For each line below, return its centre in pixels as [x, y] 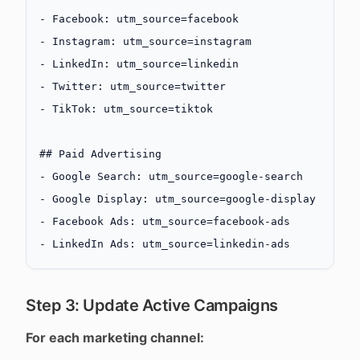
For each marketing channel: [115, 337]
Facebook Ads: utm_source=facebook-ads [168, 221]
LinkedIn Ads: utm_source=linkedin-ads [168, 244]
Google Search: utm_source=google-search [174, 176]
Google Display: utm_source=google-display [181, 199]
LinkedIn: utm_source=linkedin [142, 64]
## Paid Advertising [100, 154]
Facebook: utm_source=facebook [142, 19]
